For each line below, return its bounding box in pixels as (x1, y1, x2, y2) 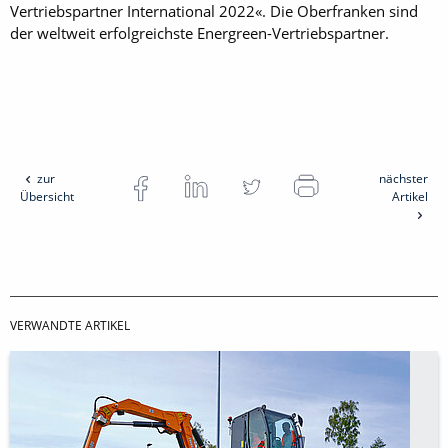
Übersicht (20, 188, 74, 206)
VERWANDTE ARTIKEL (10, 317, 130, 335)
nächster (378, 170, 428, 188)
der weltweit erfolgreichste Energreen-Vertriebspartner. (10, 23, 389, 44)
